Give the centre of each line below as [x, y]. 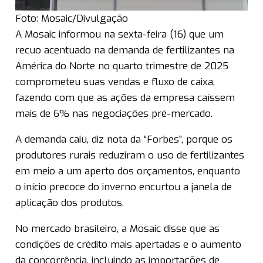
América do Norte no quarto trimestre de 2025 [122, 66]
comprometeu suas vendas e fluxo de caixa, [115, 82]
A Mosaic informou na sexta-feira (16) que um [119, 34]
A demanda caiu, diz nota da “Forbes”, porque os [124, 139]
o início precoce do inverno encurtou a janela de [124, 187]
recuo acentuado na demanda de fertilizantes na [125, 50]
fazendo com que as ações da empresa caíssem [125, 97]
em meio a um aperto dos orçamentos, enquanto [128, 171]
